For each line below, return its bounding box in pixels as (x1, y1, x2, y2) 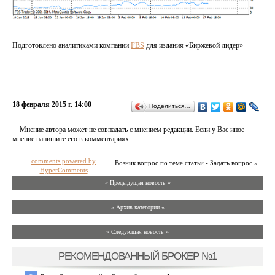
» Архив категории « (110, 203, 165, 211)
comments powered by (31, 157, 96, 165)
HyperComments (39, 166, 88, 174)
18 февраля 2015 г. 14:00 (12, 99, 91, 109)
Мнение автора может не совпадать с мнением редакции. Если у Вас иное (20, 125, 244, 134)
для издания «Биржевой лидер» (144, 41, 243, 50)
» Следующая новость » (106, 228, 169, 235)
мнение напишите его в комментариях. (12, 134, 131, 143)
